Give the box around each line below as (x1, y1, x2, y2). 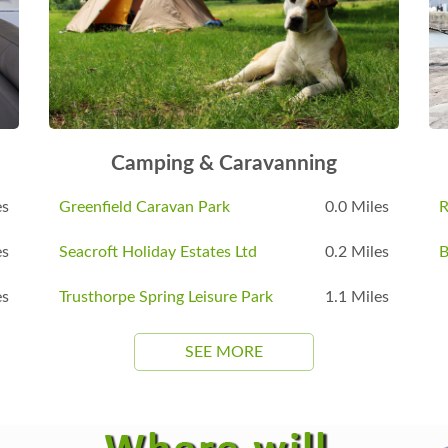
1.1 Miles (325, 289, 389, 306)
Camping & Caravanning (111, 153, 337, 175)
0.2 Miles (325, 244, 389, 261)
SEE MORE (185, 344, 263, 361)
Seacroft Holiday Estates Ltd (59, 244, 257, 261)
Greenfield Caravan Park (59, 199, 230, 216)
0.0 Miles (325, 199, 389, 216)
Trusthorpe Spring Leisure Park (59, 289, 273, 306)
